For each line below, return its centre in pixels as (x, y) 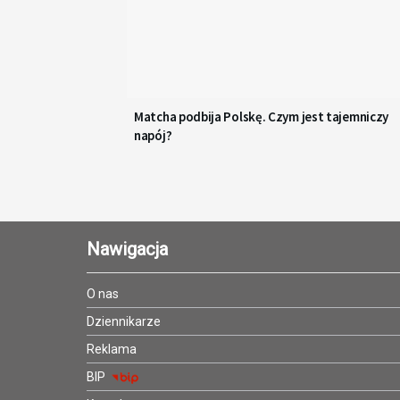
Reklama (112, 349)
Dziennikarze (124, 321)
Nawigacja (127, 249)
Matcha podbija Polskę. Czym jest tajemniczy (262, 116)
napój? (153, 135)
